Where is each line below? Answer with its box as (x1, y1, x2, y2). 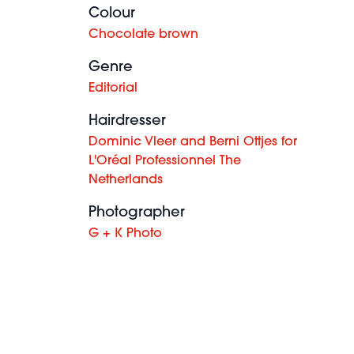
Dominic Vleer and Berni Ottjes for (88, 136, 297, 149)
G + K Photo (88, 228, 162, 240)
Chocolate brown (88, 28, 198, 41)
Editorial (88, 82, 137, 95)
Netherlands (88, 174, 163, 186)
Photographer (88, 205, 185, 220)
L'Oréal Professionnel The (88, 155, 241, 168)
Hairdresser (88, 114, 166, 129)
